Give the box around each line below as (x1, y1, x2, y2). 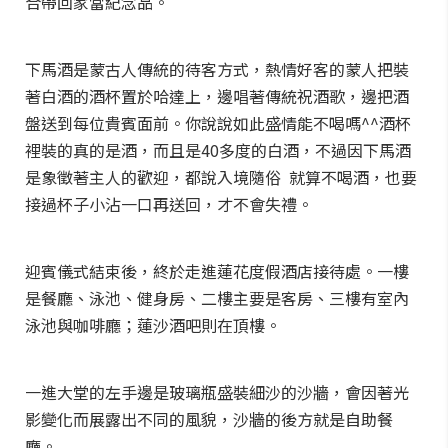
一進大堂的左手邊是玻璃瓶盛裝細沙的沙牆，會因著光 (25, 380, 409, 404)
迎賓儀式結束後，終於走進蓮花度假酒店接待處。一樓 (25, 259, 409, 283)
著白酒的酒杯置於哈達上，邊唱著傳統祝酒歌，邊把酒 (25, 84, 409, 108)
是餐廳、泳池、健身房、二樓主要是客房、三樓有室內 (25, 286, 409, 310)
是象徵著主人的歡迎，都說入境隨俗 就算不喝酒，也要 (25, 165, 417, 189)
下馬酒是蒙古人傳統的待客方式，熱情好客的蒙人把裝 (25, 57, 409, 81)
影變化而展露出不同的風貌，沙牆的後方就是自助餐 (25, 407, 393, 431)
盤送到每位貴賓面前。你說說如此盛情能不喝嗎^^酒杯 (25, 111, 411, 135)
